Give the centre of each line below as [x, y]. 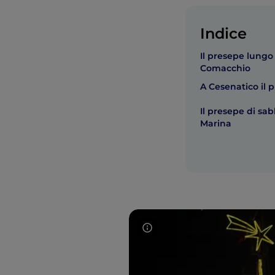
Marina [216, 123]
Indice [223, 33]
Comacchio [225, 68]
